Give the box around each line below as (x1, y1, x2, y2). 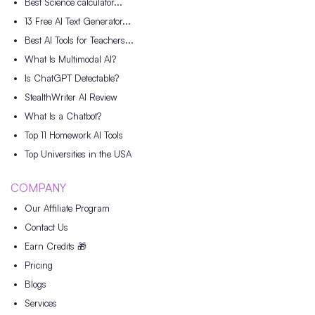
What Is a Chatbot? (25, 110, 101, 122)
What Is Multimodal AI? (25, 53, 116, 65)
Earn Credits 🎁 (25, 240, 86, 252)
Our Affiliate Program (25, 202, 110, 214)
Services (25, 297, 57, 309)
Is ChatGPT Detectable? (25, 72, 119, 84)
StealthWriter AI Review (25, 91, 117, 103)
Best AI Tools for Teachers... (25, 34, 134, 46)
